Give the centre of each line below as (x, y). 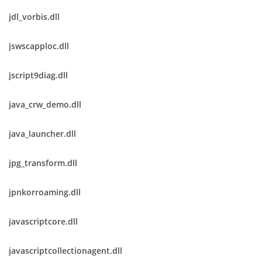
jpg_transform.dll (43, 163)
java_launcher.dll (42, 134)
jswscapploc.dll (39, 46)
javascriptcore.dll (43, 221)
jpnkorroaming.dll (45, 192)
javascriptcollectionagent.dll (65, 251)
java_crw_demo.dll (45, 104)
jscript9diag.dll (38, 75)
